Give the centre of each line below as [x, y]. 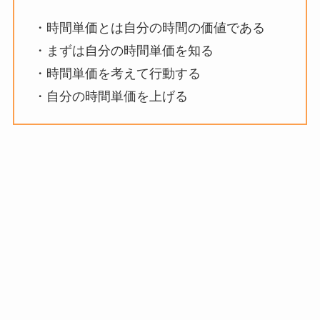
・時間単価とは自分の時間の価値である [149, 27]
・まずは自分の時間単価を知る [123, 50]
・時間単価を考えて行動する [117, 73]
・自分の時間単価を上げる [110, 96]
